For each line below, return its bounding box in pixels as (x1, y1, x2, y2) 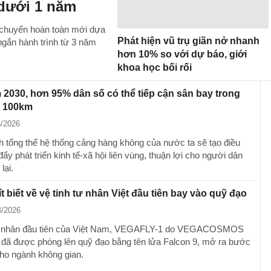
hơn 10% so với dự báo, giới (117, 49, 247, 59)
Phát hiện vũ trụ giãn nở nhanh (117, 36, 260, 46)
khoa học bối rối (117, 62, 192, 73)
